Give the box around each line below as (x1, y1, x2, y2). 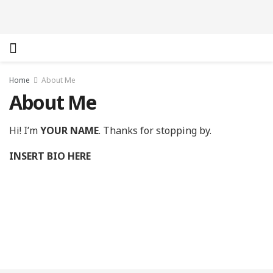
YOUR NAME (40, 124, 99, 137)
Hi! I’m (9, 124, 40, 137)
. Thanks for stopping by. (99, 124, 211, 137)
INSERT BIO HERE (9, 149, 91, 163)
